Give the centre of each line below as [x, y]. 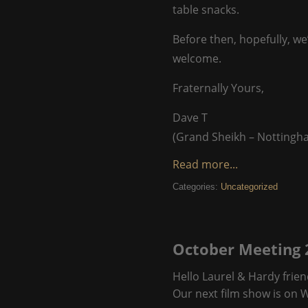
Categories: [197, 187]
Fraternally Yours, [218, 88]
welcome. [197, 58]
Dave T [190, 118]
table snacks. [206, 10]
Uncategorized [249, 187]
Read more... [205, 164]
